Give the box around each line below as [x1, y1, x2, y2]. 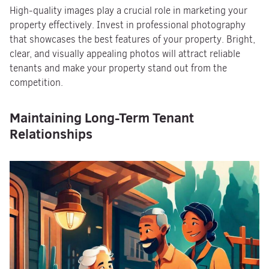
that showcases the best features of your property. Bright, [10, 33, 255, 46]
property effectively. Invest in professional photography [10, 19, 246, 31]
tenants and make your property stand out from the [10, 62, 227, 74]
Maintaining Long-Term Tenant [10, 108, 194, 127]
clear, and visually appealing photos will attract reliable [10, 47, 240, 60]
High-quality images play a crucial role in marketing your [10, 4, 247, 17]
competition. [10, 76, 63, 89]
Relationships [10, 124, 92, 143]
